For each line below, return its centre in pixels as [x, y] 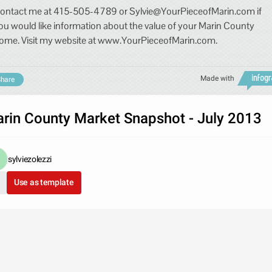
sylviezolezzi [30, 159]
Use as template [44, 182]
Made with [217, 78]
